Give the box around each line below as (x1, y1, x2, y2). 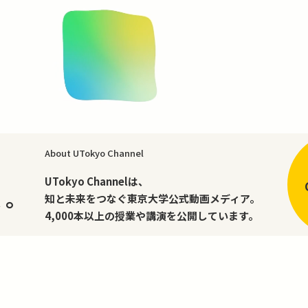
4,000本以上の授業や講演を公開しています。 (45, 208, 259, 223)
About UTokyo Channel (45, 146, 144, 159)
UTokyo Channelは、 (45, 173, 149, 188)
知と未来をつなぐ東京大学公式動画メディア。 (45, 190, 261, 206)
